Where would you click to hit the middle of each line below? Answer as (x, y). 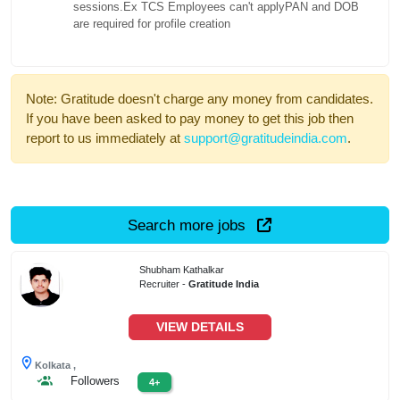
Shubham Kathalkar (182, 269)
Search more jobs (189, 225)
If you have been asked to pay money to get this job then (190, 119)
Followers (95, 380)
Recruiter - (164, 283)
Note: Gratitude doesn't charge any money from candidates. (200, 99)
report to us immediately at (105, 138)
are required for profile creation (152, 23)
